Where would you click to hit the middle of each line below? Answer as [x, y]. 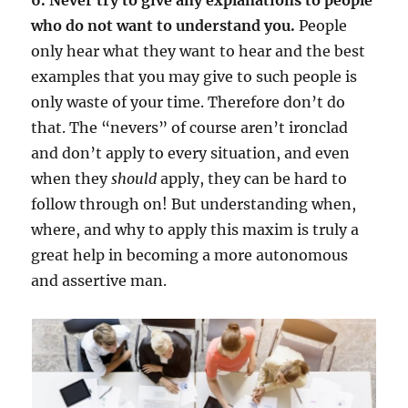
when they [71, 178]
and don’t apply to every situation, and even [191, 153]
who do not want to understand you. [163, 25]
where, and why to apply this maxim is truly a [195, 229]
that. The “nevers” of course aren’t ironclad [190, 127]
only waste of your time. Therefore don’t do [189, 102]
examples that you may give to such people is [194, 76]
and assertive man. [99, 280]
